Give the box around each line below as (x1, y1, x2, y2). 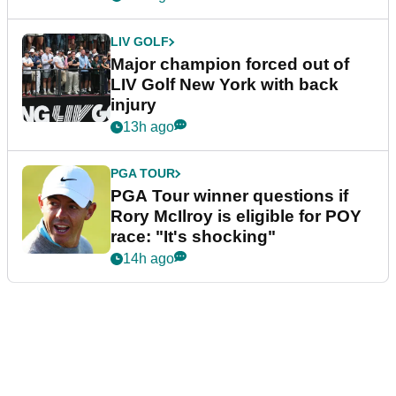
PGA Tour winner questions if (110, 187, 348, 206)
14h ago (123, 251, 174, 267)
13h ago (123, 119, 174, 135)
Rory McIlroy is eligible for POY (110, 207, 362, 226)
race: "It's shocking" (110, 227, 276, 247)
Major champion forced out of (110, 55, 349, 74)
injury (110, 95, 156, 115)
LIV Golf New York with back (110, 75, 339, 95)
